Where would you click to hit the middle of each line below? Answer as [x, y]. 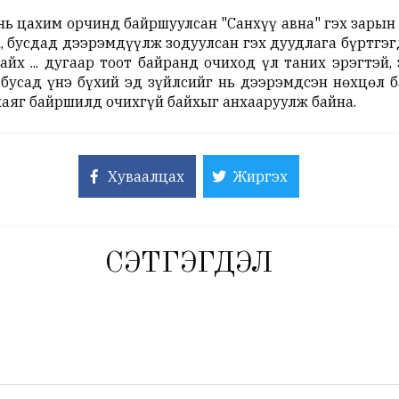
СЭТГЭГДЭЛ [188, 265]
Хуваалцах [146, 177]
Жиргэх [260, 177]
